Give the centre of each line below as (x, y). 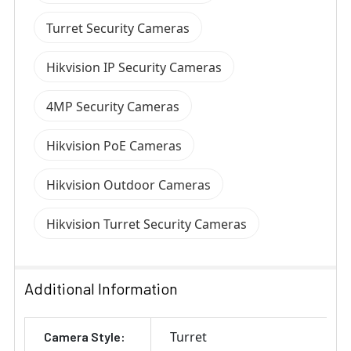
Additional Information (101, 289)
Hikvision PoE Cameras (114, 146)
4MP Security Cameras (113, 107)
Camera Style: (85, 337)
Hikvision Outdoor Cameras (128, 185)
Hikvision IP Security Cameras (134, 68)
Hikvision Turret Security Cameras (147, 224)
